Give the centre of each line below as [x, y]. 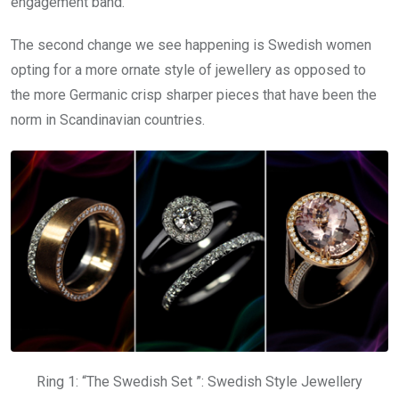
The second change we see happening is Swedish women [191, 45]
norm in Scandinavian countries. [108, 119]
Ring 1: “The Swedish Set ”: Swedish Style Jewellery [199, 382]
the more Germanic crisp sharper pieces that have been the [194, 94]
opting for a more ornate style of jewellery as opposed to [188, 69]
